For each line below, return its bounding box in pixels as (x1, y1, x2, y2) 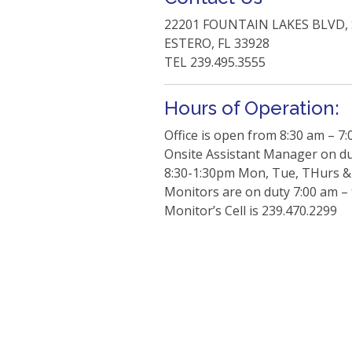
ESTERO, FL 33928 (164, 35, 269, 52)
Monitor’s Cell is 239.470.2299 (164, 202, 337, 219)
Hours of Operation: (164, 97, 339, 119)
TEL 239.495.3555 (164, 53, 266, 71)
